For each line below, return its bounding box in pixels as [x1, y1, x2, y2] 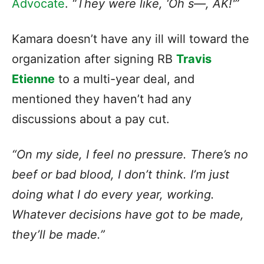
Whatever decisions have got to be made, [12, 207, 244, 222]
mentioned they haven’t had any [12, 91, 192, 106]
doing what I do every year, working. [12, 187, 214, 202]
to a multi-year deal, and [55, 71, 194, 86]
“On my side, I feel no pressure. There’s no [12, 147, 248, 161]
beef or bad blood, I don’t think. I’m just [12, 167, 229, 181]
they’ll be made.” [12, 227, 105, 242]
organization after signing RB [12, 51, 176, 66]
